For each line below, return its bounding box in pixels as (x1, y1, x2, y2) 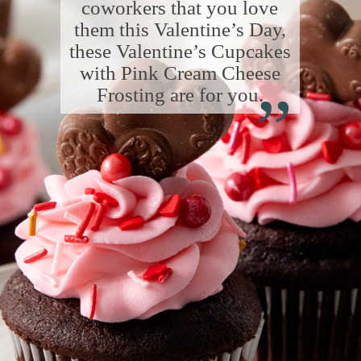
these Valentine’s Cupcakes (68, 39, 291, 62)
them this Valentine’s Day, (73, 18, 286, 40)
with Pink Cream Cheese (79, 61, 280, 84)
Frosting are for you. (96, 83, 263, 106)
